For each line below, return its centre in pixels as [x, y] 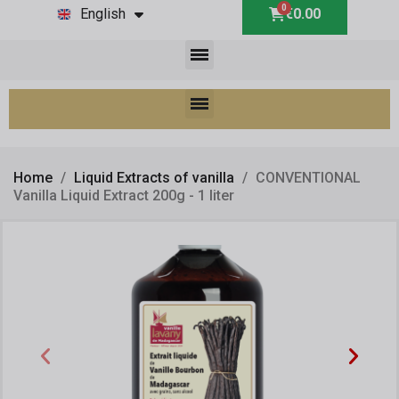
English [102, 14]
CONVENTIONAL [308, 177]
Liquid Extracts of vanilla [154, 177]
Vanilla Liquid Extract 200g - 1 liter [124, 195]
